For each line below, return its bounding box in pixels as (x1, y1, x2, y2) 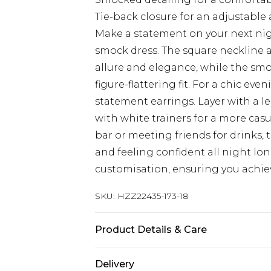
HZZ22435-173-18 (117, 191, 189, 201)
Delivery (95, 258, 134, 270)
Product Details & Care (95, 224, 207, 235)
